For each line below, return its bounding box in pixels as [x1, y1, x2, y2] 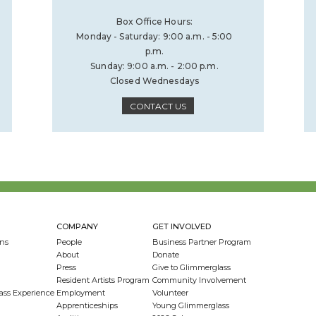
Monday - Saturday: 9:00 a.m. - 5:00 [76, 31, 233, 42]
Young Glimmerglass [152, 300, 229, 310]
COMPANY [56, 221, 99, 231]
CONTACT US [129, 101, 186, 111]
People [56, 237, 83, 247]
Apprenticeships [56, 300, 119, 310]
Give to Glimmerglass [152, 262, 231, 272]
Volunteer [152, 288, 188, 298]
